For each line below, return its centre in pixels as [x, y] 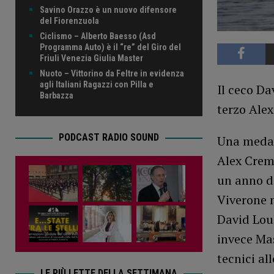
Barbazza [57, 96]
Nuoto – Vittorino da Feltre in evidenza [112, 74]
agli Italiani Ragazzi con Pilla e [97, 85]
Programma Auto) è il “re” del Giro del [110, 47]
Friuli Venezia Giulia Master [91, 58]
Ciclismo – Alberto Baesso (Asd [98, 36]
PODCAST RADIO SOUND [109, 138]
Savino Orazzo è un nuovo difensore [108, 10]
